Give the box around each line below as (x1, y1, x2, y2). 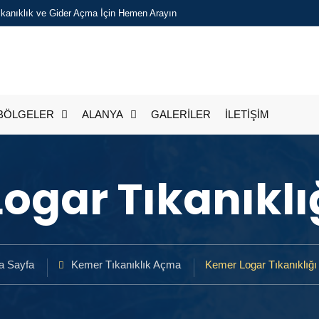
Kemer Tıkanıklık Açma (70, 258, 181, 271)
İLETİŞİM (225, 108, 269, 120)
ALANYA (82, 108, 123, 120)
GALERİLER (151, 108, 211, 120)
